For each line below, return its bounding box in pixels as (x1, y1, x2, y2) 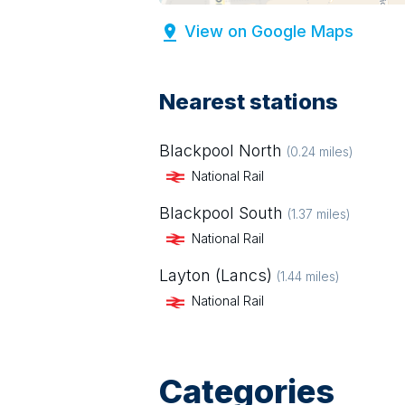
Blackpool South (159, 203, 283, 223)
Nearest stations (159, 89, 338, 115)
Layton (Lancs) (159, 266, 272, 286)
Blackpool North (159, 141, 282, 160)
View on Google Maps (184, 22, 353, 41)
